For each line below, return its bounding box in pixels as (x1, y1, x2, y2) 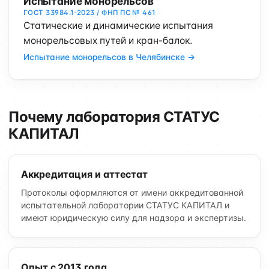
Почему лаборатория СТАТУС (8, 108, 220, 125)
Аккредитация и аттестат (21, 168, 148, 180)
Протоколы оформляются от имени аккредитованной (21, 187, 243, 198)
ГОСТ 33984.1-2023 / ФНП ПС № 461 (23, 8, 156, 17)
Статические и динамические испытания (23, 20, 213, 31)
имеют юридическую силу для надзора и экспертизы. (21, 213, 246, 223)
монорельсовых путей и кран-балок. (23, 35, 192, 46)
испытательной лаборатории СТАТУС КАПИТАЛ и (21, 200, 229, 210)
